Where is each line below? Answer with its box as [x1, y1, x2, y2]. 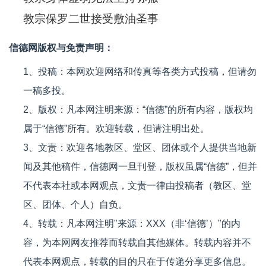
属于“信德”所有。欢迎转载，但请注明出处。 [23, 123, 210, 134]
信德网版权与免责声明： [9, 42, 113, 53]
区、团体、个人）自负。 [23, 199, 128, 210]
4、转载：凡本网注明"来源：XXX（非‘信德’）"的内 [23, 218, 240, 229]
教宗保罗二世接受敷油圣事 [23, 12, 159, 25]
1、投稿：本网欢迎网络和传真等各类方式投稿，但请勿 [23, 66, 256, 77]
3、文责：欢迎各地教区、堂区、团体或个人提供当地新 [23, 142, 256, 153]
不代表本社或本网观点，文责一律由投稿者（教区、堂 [23, 180, 251, 191]
